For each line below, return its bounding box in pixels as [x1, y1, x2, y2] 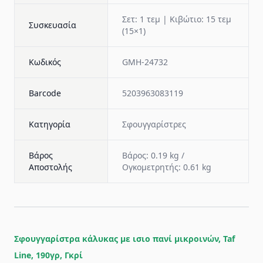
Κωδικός [29, 56, 61, 68]
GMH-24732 [122, 56, 168, 68]
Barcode [29, 87, 61, 99]
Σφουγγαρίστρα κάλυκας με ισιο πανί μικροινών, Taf [14, 233, 235, 244]
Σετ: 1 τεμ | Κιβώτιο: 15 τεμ [122, 14, 231, 25]
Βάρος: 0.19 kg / [122, 150, 184, 161]
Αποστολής [29, 161, 72, 173]
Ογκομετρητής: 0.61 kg [122, 161, 211, 173]
